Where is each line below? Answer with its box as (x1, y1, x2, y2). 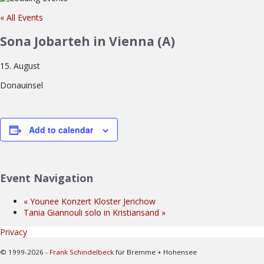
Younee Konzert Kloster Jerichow (28, 195, 156, 207)
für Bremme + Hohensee (114, 247, 197, 256)
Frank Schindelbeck (49, 247, 114, 256)
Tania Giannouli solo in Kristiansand (24, 206, 161, 218)
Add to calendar (29, 123, 93, 136)
